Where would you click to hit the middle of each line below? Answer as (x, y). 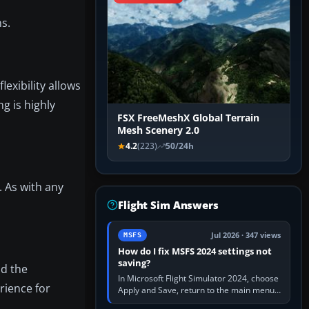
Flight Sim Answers (168, 205)
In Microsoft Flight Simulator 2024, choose (198, 279)
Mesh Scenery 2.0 (158, 131)
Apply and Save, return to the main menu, (197, 290)
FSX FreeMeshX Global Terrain (188, 118)
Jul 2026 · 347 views (246, 236)
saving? (134, 263)
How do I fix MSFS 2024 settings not (195, 251)
